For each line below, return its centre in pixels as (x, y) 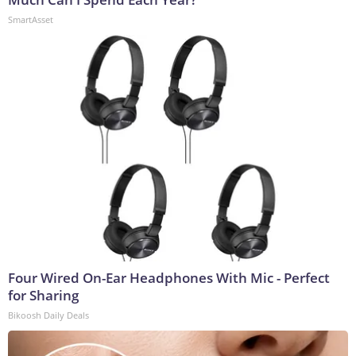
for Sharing (43, 296)
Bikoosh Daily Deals (48, 315)
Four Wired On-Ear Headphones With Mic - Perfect (169, 278)
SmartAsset (31, 20)
